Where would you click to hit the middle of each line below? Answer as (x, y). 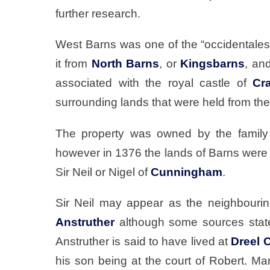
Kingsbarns (213, 64)
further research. (98, 14)
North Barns (125, 64)
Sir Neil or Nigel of (103, 172)
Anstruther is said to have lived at (143, 241)
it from (74, 64)
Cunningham (187, 172)
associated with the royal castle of (154, 83)
